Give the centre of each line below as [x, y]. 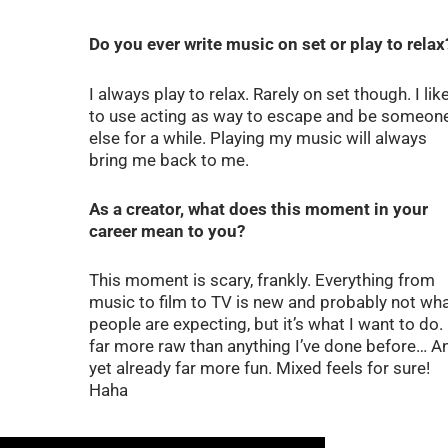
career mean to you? [166, 230]
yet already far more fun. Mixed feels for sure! [259, 368]
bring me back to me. [170, 159]
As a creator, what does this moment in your [258, 208]
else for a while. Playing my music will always [257, 137]
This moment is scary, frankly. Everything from [261, 280]
